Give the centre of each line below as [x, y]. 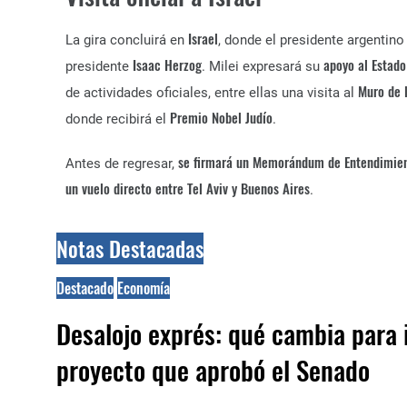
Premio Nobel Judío [221, 117]
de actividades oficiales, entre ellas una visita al [212, 93]
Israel [203, 38]
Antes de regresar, [122, 164]
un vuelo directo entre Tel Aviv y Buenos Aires [188, 188]
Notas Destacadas [130, 248]
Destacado [85, 288]
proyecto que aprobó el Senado [213, 369]
